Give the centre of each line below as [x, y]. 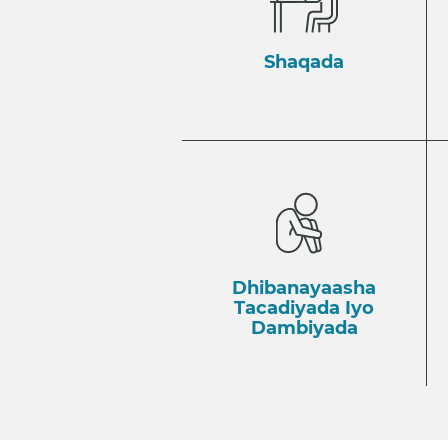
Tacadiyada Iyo [304, 307]
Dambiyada [304, 327]
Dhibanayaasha [304, 287]
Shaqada [304, 61]
